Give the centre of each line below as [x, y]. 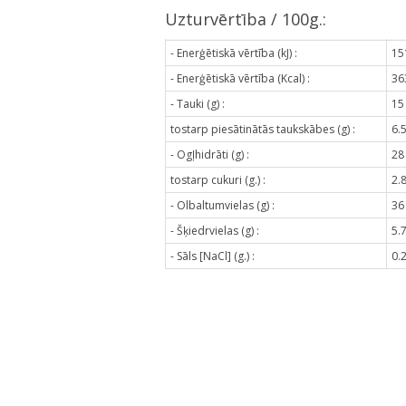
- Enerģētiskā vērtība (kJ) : [234, 53]
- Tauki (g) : [198, 103]
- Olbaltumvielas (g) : [222, 205]
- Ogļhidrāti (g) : [210, 154]
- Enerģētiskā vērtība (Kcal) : [240, 78]
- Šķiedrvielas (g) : [215, 230]
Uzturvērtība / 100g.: [246, 19]
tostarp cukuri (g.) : [218, 179]
